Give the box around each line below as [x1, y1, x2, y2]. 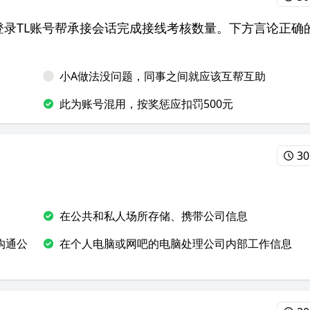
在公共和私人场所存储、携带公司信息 [60, 208, 248, 224]
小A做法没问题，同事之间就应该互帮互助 [60, 69, 266, 84]
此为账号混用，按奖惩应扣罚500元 [60, 96, 233, 111]
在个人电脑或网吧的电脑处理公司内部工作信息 [60, 236, 292, 251]
